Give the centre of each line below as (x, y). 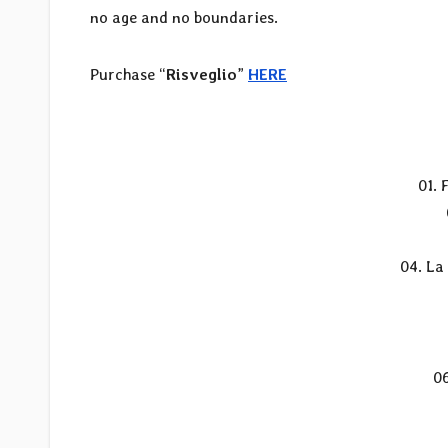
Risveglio (201, 75)
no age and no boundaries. (184, 18)
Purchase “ (128, 75)
